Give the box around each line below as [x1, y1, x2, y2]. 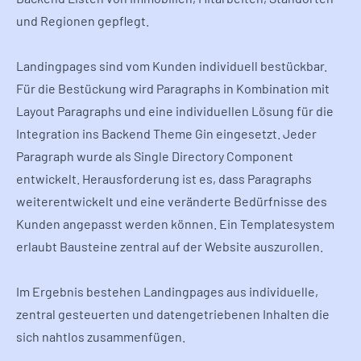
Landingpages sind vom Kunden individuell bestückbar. [16, 58, 327, 74]
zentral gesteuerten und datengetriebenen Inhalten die [16, 306, 330, 322]
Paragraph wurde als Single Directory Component [16, 148, 293, 164]
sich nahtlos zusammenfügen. [16, 329, 185, 345]
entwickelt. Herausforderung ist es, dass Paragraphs [16, 171, 312, 187]
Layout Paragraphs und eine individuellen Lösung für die [16, 103, 334, 119]
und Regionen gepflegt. [16, 13, 149, 29]
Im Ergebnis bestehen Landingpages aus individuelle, [16, 284, 318, 300]
